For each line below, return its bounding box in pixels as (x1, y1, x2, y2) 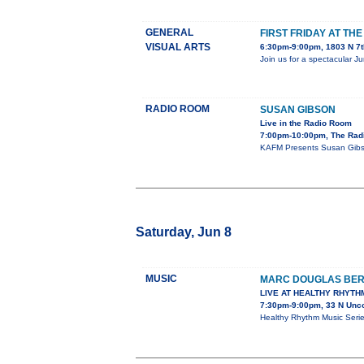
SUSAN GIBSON (260, 104, 336, 116)
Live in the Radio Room (260, 119, 352, 128)
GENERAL (145, 27, 193, 39)
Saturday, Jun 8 (136, 225, 232, 240)
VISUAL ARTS (145, 41, 210, 54)
